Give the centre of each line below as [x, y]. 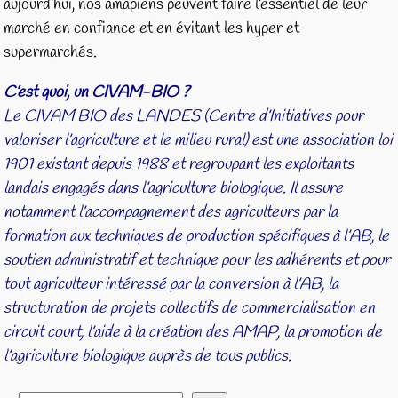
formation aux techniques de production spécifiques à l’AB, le [197, 236]
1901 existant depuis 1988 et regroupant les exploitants [179, 164]
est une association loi [321, 140]
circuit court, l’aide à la [75, 332]
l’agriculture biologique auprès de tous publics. [148, 356]
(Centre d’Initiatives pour [284, 116]
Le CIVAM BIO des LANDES [104, 116]
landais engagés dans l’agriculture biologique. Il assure [174, 188]
